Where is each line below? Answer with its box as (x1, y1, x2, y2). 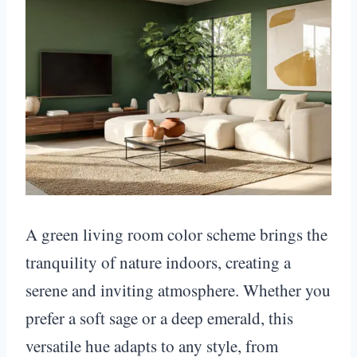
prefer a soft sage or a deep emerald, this (25, 306, 293, 329)
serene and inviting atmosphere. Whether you (25, 278, 331, 301)
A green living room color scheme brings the (25, 222, 328, 245)
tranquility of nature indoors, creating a (25, 250, 291, 273)
